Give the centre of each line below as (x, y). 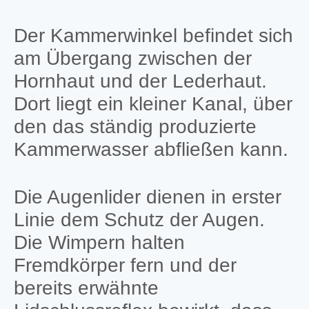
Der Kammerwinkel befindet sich (153, 35)
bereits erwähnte (86, 288)
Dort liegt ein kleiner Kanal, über (153, 103)
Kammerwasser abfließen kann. (151, 149)
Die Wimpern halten (99, 242)
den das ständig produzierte (135, 126)
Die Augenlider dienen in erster (147, 197)
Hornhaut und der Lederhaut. (140, 81)
